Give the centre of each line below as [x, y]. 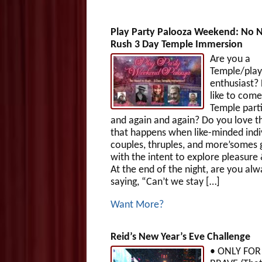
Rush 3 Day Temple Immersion [176, 44]
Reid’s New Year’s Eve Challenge [180, 237]
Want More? [137, 205]
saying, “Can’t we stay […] [165, 182]
